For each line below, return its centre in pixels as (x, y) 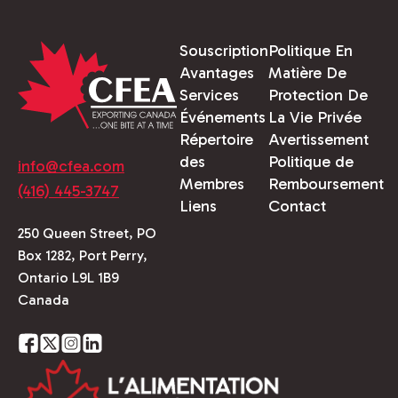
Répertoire (217, 139)
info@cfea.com (71, 166)
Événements (223, 117)
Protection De (318, 95)
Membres (212, 184)
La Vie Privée (315, 117)
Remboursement (326, 184)
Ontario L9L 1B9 (68, 278)
